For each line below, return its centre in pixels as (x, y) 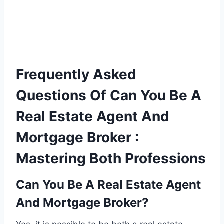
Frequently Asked (76, 75)
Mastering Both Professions (111, 159)
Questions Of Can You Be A (109, 96)
